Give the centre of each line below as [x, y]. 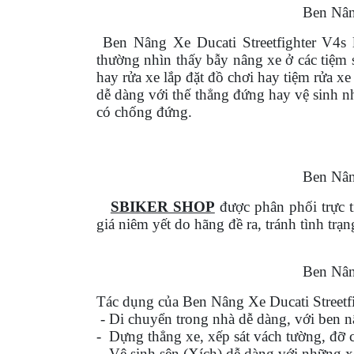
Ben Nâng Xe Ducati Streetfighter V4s [224, 43]
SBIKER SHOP [162, 207]
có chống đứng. [144, 112]
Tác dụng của [139, 302]
